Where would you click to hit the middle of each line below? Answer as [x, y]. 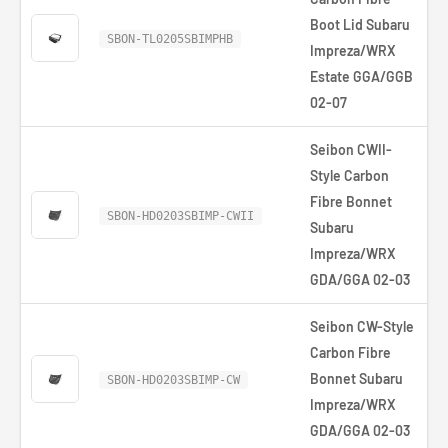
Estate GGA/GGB [361, 76]
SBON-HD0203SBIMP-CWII [180, 216]
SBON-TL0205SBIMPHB [170, 39]
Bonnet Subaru [356, 378]
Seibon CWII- [351, 149]
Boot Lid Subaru [360, 24]
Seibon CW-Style [362, 326]
